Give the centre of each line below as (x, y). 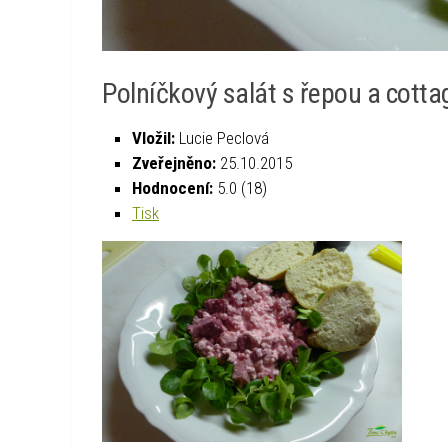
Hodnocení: (174, 188)
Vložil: (155, 138)
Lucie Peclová (224, 138)
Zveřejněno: (176, 163)
